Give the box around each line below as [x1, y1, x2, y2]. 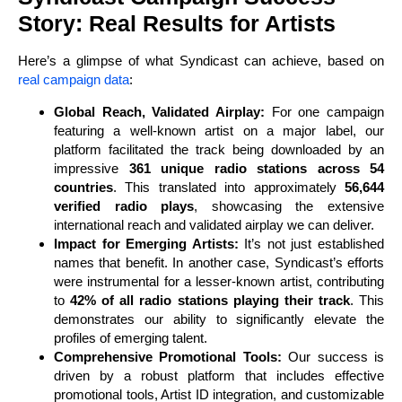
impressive [54, 160, 129, 176]
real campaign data [18, 72, 129, 88]
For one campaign [265, 103, 384, 119]
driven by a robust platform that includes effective [54, 367, 384, 383]
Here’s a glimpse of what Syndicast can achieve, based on [18, 53, 384, 69]
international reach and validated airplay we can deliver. [54, 216, 374, 232]
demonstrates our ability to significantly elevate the [54, 310, 384, 327]
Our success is [281, 348, 385, 364]
